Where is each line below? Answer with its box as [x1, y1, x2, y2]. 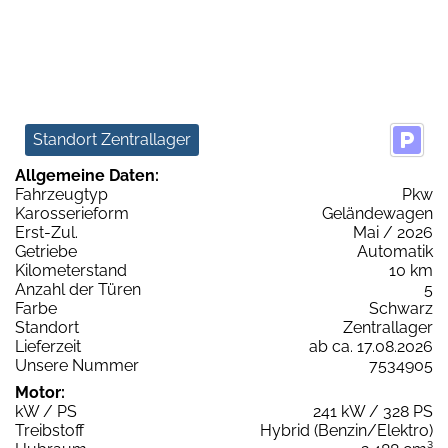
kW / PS [15, 401, 77, 421]
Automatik [357, 241, 433, 261]
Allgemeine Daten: [15, 165, 159, 185]
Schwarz [369, 298, 433, 318]
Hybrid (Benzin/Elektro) [260, 420, 433, 440]
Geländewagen [322, 203, 433, 223]
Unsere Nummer [15, 355, 139, 375]
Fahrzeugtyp [15, 184, 108, 204]
